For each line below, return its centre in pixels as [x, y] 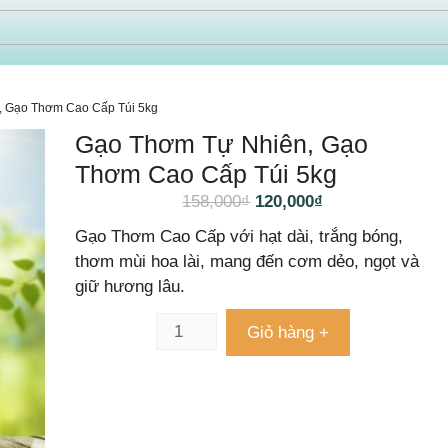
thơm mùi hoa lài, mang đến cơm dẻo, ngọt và [247, 261]
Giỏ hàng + [288, 332]
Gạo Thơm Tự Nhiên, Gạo [222, 144]
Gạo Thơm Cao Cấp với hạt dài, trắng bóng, [239, 236]
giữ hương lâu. [130, 286]
